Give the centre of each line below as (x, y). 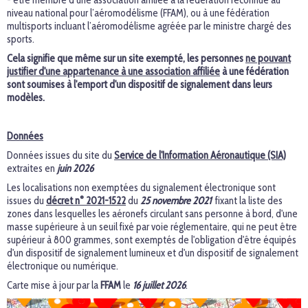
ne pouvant (268, 58)
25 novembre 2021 (176, 201)
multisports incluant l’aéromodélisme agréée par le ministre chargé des (149, 26)
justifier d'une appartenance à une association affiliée (113, 71)
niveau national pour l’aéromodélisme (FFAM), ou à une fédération (138, 13)
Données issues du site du (60, 155)
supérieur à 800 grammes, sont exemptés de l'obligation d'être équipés (152, 240)
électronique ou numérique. (63, 266)
